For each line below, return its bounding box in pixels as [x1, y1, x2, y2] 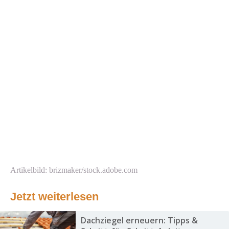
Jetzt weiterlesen [10, 190, 99, 203]
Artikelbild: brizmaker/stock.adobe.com [10, 166, 138, 175]
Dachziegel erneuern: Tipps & [80, 215, 198, 226]
